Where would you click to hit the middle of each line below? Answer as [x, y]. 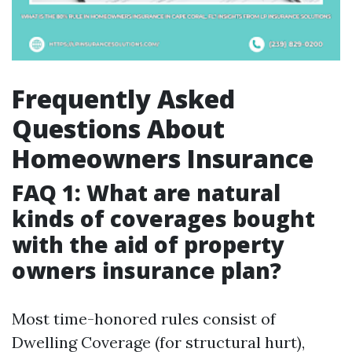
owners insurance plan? [147, 270]
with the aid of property [148, 244]
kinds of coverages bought [163, 218]
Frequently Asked [123, 99]
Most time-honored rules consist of [144, 319]
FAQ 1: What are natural [146, 192]
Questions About [118, 128]
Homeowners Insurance [163, 158]
